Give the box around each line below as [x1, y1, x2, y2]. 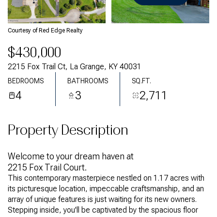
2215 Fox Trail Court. [8, 162, 87, 172]
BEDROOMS [8, 77, 44, 85]
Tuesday [144, 6, 170, 14]
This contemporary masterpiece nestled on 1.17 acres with [8, 173, 204, 183]
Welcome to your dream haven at [8, 151, 134, 161]
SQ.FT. [132, 77, 151, 85]
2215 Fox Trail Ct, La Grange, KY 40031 [8, 62, 141, 71]
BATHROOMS [67, 77, 108, 85]
